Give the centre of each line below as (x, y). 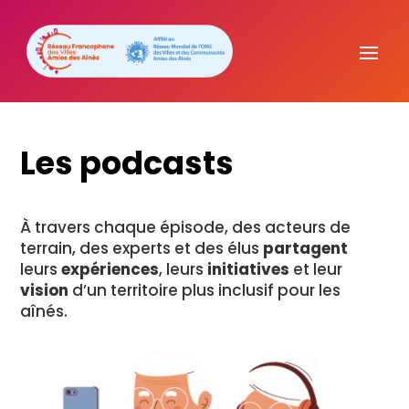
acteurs (298, 227)
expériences (110, 269)
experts (144, 248)
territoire (147, 290)
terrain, (50, 248)
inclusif (248, 290)
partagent (306, 248)
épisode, (196, 227)
